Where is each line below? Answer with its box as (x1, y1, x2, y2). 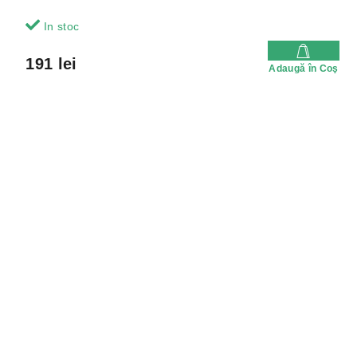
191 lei (25, 54, 77, 73)
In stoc (40, 19, 80, 33)
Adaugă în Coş (269, 62, 339, 74)
